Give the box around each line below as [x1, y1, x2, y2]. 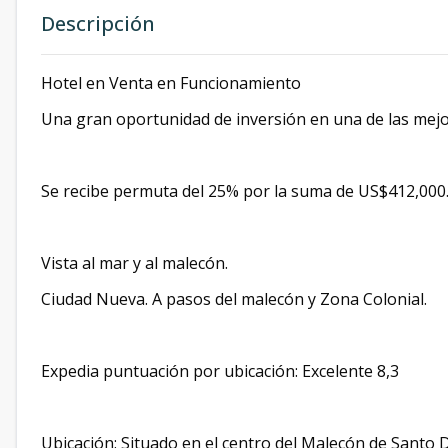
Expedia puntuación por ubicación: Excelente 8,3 [41, 360, 399, 382]
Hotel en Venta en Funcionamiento [41, 72, 301, 94]
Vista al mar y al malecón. [41, 252, 228, 274]
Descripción [41, 10, 155, 37]
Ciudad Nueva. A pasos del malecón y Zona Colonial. [41, 288, 427, 310]
